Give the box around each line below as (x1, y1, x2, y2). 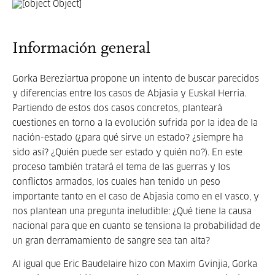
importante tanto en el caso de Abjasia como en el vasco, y (12, 193, 259, 201)
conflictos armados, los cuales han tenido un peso (12, 178, 220, 187)
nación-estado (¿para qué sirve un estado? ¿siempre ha (12, 134, 243, 142)
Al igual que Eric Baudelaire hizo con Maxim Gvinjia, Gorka (12, 260, 257, 269)
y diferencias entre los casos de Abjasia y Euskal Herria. (12, 90, 246, 98)
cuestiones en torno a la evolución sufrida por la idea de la (12, 119, 258, 128)
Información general (12, 41, 150, 57)
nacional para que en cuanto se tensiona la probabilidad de (12, 222, 260, 231)
